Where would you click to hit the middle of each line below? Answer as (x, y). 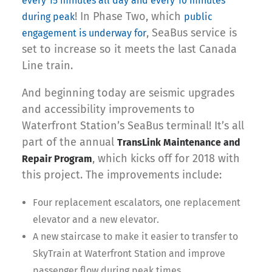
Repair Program (57, 158)
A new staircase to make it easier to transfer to (135, 236)
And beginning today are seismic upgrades (128, 93)
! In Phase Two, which (129, 16)
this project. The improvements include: (122, 175)
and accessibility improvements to (108, 109)
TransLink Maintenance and (179, 142)
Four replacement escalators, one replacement (137, 202)
